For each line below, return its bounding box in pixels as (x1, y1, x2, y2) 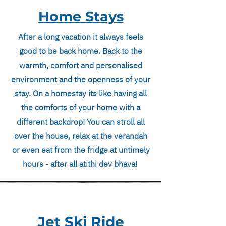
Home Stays (38, 8, 124, 25)
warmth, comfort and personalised (19, 60, 142, 70)
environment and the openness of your (11, 74, 150, 84)
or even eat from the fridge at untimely (12, 145, 150, 155)
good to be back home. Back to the (19, 46, 142, 56)
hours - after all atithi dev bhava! (22, 159, 139, 169)
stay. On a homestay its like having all (15, 88, 147, 98)
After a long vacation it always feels (18, 32, 143, 42)
